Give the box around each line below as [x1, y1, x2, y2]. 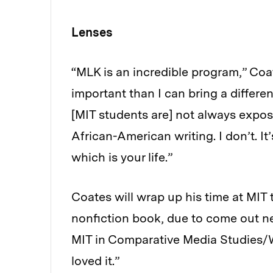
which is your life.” [71, 150, 172, 165]
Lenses [71, 25, 116, 40]
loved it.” [71, 253, 126, 269]
